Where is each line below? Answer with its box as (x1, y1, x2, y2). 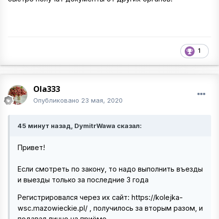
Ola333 (33, 83, 60, 94)
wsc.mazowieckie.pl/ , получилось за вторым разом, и (18, 204, 203, 213)
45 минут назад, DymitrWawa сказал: (18, 121, 142, 130)
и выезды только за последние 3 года (18, 175, 151, 184)
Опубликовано (33, 96, 81, 104)
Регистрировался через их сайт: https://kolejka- (18, 193, 183, 202)
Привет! (18, 143, 47, 152)
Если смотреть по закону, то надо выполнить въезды (18, 164, 203, 173)
